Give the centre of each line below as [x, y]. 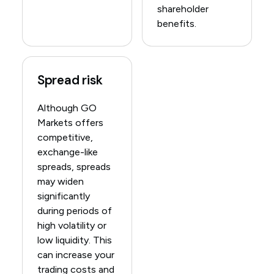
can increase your [76, 255]
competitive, [65, 138]
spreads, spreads [74, 167]
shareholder [183, 9]
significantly [63, 196]
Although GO [67, 108]
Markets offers [70, 123]
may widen [60, 182]
